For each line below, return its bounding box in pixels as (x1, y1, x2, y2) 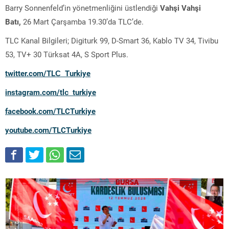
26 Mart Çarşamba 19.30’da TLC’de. (23, 16, 144, 27)
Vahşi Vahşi (160, 2, 201, 13)
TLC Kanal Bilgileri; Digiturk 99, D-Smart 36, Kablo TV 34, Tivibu (5, 35, 218, 45)
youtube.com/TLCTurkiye (5, 124, 91, 135)
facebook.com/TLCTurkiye (5, 105, 96, 116)
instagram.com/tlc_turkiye (5, 86, 96, 97)
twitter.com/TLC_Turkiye (5, 67, 90, 78)
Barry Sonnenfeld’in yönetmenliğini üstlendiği (5, 2, 160, 13)
